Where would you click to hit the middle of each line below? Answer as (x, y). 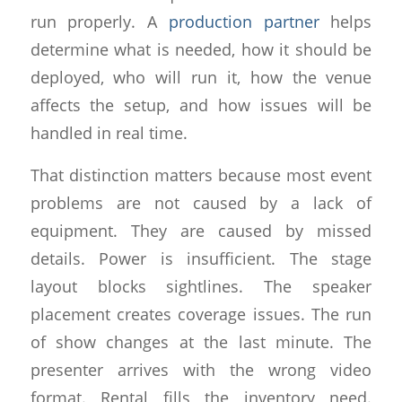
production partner (244, 22)
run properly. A (99, 22)
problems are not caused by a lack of (201, 202)
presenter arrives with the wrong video (201, 369)
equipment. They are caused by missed (201, 230)
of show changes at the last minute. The (201, 341)
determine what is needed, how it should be (201, 49)
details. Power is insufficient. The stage (201, 258)
